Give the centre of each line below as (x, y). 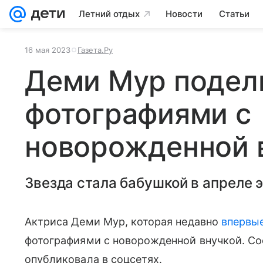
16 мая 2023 (48, 50)
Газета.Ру (95, 50)
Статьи (234, 14)
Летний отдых (109, 14)
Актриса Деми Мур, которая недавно (123, 222)
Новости (184, 14)
